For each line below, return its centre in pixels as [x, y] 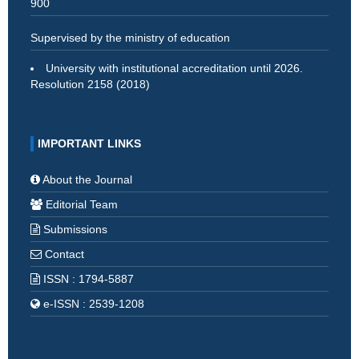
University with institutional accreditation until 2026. [174, 68]
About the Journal [87, 179]
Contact [65, 254]
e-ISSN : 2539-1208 [92, 303]
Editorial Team [82, 204]
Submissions [75, 229]
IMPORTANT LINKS [89, 143]
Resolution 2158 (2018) [90, 84]
